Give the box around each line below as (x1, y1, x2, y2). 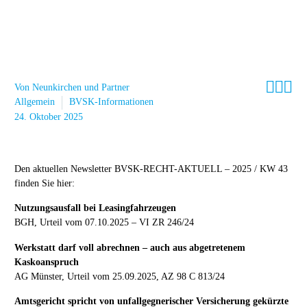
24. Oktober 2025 (14, 111, 83, 122)
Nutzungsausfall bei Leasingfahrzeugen (14, 203, 176, 214)
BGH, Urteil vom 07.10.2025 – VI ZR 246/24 (14, 217, 194, 228)
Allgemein (14, 97, 55, 107)
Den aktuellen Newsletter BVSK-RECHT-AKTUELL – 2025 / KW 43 (14, 163, 288, 174)
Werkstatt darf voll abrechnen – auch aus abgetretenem (14, 242, 245, 253)
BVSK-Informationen (69, 97, 153, 107)
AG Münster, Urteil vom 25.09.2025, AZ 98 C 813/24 (14, 271, 225, 282)
